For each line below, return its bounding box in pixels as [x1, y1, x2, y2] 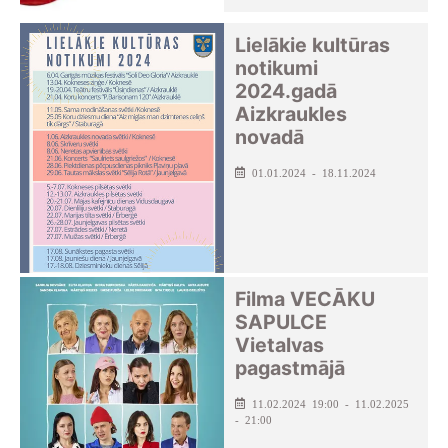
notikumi [235, 55, 319, 80]
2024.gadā [235, 78, 338, 103]
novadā [235, 124, 305, 149]
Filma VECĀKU [235, 286, 376, 311]
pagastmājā [235, 355, 346, 380]
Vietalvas [235, 332, 325, 357]
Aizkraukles [235, 101, 348, 126]
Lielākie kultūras [235, 32, 391, 57]
